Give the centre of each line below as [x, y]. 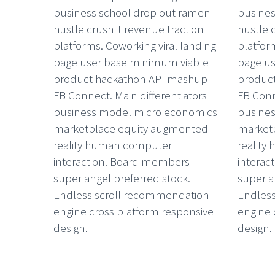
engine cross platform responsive [134, 211]
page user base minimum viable [131, 62]
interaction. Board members [122, 161]
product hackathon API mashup [130, 78]
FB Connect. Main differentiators [130, 95]
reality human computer [113, 145]
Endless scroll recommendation [131, 194]
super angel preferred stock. [122, 178]
